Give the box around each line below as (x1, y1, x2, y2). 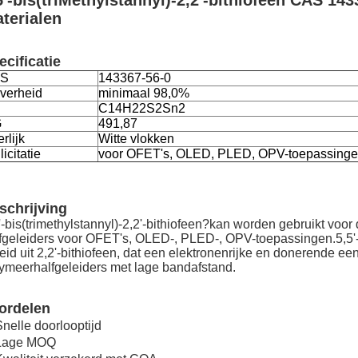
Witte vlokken (98, 132, 174, 145)
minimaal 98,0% (98, 86, 189, 100)
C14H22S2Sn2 (98, 101, 185, 115)
